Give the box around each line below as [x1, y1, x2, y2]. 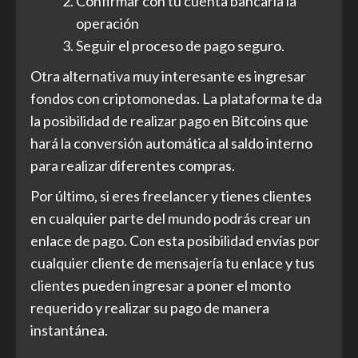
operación [76, 14, 139, 33]
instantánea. [30, 321, 108, 340]
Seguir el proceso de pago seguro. [76, 37, 284, 55]
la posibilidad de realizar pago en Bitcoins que [30, 112, 308, 130]
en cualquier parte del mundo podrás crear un [30, 209, 311, 228]
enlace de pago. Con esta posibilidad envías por [30, 232, 320, 250]
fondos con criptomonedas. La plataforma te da [30, 89, 322, 108]
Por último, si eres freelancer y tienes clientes [30, 187, 312, 205]
